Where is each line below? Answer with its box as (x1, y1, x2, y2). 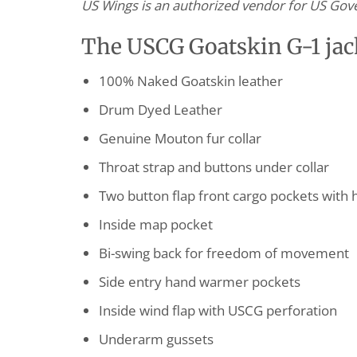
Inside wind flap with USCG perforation (98, 301, 337, 320)
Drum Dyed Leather (98, 100, 222, 120)
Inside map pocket (98, 215, 213, 234)
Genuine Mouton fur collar (98, 129, 261, 148)
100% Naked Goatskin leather (98, 72, 283, 91)
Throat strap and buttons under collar (98, 158, 329, 177)
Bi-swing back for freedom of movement (98, 244, 349, 263)
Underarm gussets (98, 330, 214, 348)
